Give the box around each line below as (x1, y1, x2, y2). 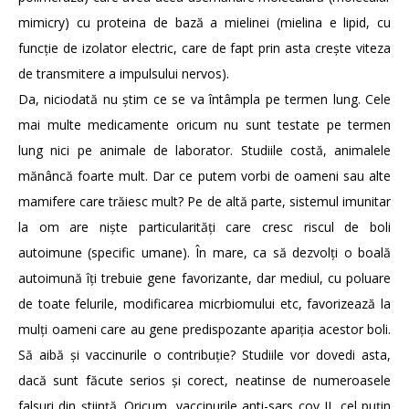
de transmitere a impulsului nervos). (18, 65, 229, 83)
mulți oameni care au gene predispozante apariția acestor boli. (18, 320, 391, 339)
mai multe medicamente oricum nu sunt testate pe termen (18, 116, 391, 134)
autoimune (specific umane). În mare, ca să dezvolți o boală (18, 244, 391, 262)
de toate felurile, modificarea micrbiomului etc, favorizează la (18, 295, 391, 313)
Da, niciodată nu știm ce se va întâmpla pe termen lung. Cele (18, 90, 391, 109)
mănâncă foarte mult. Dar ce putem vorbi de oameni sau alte (18, 167, 391, 185)
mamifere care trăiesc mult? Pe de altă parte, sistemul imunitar (18, 193, 391, 211)
